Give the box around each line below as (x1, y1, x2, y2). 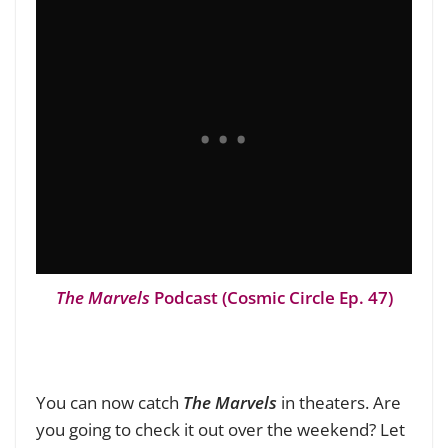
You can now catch (36, 391, 183, 415)
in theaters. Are (277, 391, 401, 415)
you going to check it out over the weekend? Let (36, 418, 405, 442)
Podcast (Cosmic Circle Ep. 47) (149, 286, 393, 310)
